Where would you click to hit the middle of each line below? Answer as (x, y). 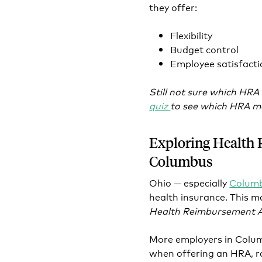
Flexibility (192, 35)
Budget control (205, 49)
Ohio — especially (189, 182)
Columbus (183, 161)
